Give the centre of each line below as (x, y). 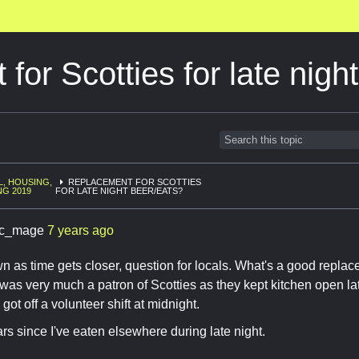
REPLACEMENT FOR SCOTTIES (135, 182)
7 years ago (81, 230)
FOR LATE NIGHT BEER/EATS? (119, 191)
